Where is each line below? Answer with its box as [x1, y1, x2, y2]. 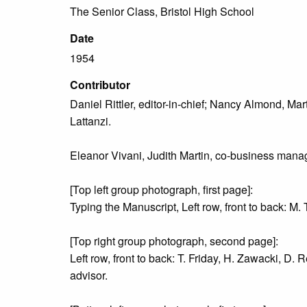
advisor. [70, 267, 108, 284]
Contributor [70, 76, 130, 93]
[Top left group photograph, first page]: [70, 182, 253, 198]
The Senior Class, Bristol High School [70, 3, 254, 19]
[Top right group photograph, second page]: [70, 233, 278, 249]
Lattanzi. [70, 113, 111, 130]
